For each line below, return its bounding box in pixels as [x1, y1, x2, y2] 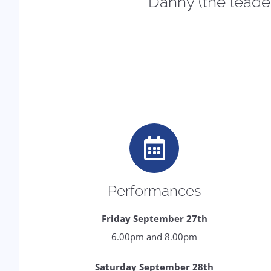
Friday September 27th [101, 212, 207, 224]
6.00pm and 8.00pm [111, 230, 198, 243]
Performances [107, 182, 201, 200]
